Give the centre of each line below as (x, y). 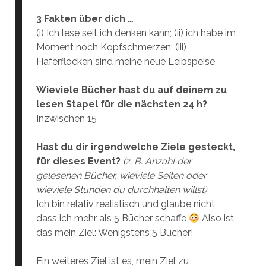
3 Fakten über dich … (85, 19)
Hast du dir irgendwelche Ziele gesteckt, (135, 147)
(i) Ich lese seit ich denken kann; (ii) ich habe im (136, 33)
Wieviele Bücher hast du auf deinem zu (131, 90)
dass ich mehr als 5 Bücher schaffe (112, 218)
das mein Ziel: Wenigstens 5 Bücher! (114, 232)
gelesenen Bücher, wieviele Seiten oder (121, 175)
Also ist (217, 218)
